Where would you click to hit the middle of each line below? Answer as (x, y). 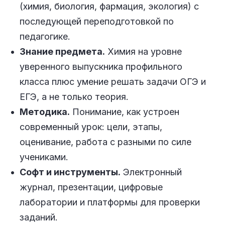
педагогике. (45, 36)
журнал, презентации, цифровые (91, 187)
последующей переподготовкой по (97, 21)
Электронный (151, 172)
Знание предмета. (62, 51)
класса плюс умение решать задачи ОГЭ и (113, 81)
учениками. (44, 157)
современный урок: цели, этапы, (91, 127)
